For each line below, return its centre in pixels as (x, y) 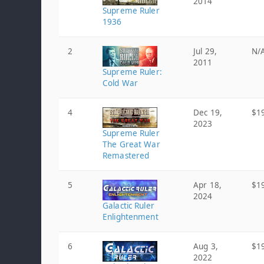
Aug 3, (206, 246)
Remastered (126, 156)
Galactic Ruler (128, 206)
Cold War (121, 83)
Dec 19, (208, 113)
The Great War (131, 144)
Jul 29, (205, 51)
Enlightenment (131, 217)
